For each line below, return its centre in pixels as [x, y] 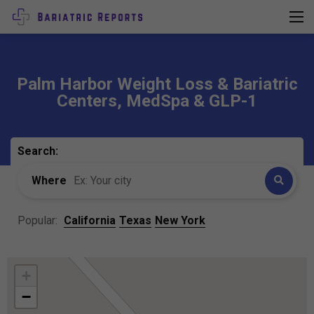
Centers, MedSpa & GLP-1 [157, 101]
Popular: [39, 220]
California [90, 220]
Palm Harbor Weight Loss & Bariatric [157, 84]
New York [180, 220]
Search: [38, 151]
